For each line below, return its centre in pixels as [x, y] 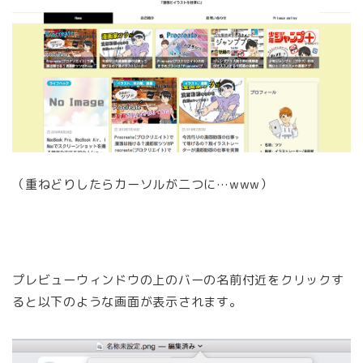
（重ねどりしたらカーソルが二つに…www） [143, 184]
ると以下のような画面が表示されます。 [127, 301]
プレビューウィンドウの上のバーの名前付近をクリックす [178, 280]
